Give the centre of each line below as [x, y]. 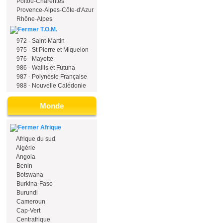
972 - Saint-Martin [40, 41]
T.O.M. [48, 29]
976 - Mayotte [34, 59]
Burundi [26, 193]
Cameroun [30, 202]
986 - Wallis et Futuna [45, 68]
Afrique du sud [35, 139]
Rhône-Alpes [34, 19]
